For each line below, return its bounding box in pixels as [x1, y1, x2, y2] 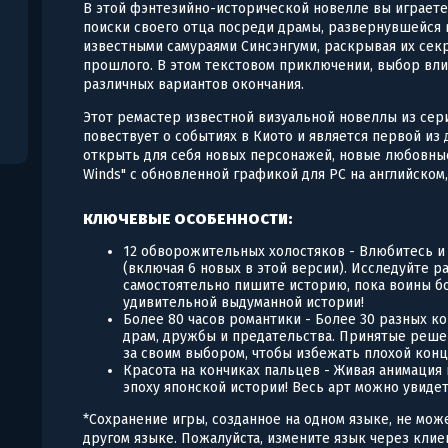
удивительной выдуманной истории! [123, 293, 365, 311]
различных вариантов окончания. [83, 75, 305, 93]
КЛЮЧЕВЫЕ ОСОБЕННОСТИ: [83, 209, 294, 228]
